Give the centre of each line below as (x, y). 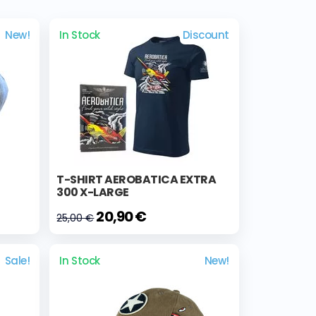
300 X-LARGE (93, 192)
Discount (206, 35)
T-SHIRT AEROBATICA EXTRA (136, 179)
